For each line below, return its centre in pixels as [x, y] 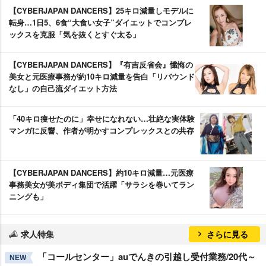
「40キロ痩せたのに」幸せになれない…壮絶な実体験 [102, 118]
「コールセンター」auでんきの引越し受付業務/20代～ [147, 256]
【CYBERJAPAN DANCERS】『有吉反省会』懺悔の [101, 64]
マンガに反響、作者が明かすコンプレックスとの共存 [102, 130]
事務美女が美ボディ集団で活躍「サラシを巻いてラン [102, 184]
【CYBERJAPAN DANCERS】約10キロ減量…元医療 [101, 172]
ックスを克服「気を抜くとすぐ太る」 [75, 34]
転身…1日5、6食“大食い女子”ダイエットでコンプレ [100, 22]
